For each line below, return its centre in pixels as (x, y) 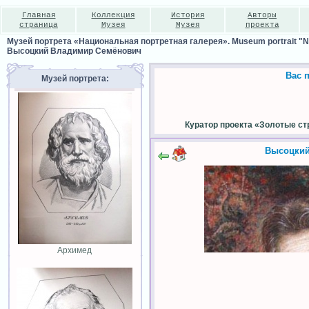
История (188, 15)
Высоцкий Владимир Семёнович (74, 51)
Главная (39, 15)
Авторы (262, 15)
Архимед (74, 250)
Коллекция (113, 15)
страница (39, 25)
